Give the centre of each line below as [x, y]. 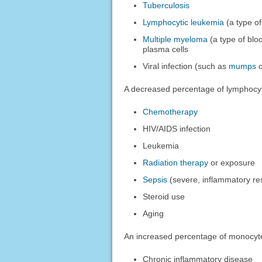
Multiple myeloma [175, 39]
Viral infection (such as [186, 66]
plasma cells [166, 49]
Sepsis [155, 180]
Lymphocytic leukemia [184, 23]
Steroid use [164, 197]
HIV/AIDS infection [177, 129]
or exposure [232, 163]
